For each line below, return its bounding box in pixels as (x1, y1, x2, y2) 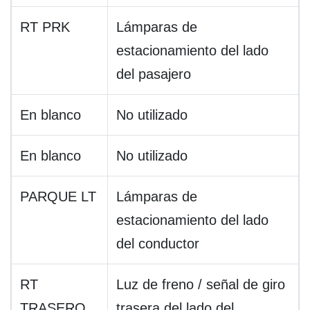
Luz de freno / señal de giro (116, 277, 285, 293)
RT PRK (20, 19, 70, 35)
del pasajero (116, 66, 191, 82)
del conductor (116, 236, 199, 252)
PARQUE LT (20, 189, 96, 205)
